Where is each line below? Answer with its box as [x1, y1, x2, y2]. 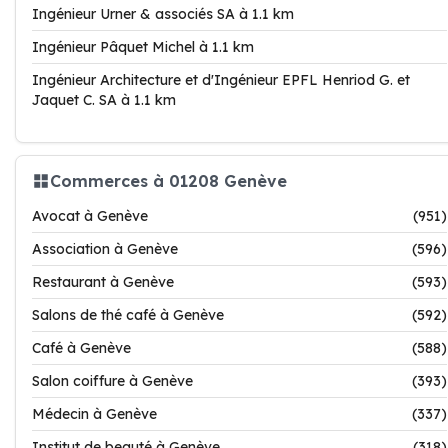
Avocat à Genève [32, 207, 148, 225]
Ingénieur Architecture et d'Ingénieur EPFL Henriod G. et [32, 71, 410, 89]
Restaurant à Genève [32, 273, 174, 291]
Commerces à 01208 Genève [50, 170, 287, 191]
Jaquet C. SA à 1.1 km [32, 91, 176, 109]
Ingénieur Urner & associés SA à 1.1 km [32, 5, 294, 23]
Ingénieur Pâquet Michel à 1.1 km [32, 38, 254, 56]
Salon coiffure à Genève [32, 372, 193, 390]
